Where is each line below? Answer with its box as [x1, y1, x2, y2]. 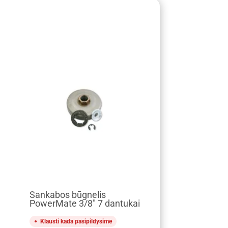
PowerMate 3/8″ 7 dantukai [29, 198, 140, 209]
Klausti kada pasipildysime [40, 217, 112, 225]
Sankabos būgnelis [29, 189, 106, 200]
